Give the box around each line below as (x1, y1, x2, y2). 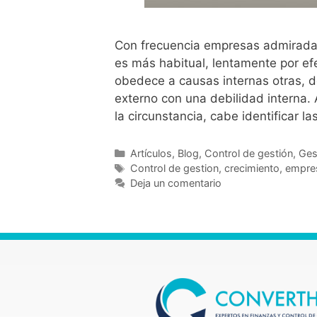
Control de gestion (129, 162, 219, 175)
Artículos (129, 147, 172, 160)
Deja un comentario (129, 177, 221, 190)
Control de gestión (204, 147, 293, 160)
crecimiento (224, 162, 279, 175)
